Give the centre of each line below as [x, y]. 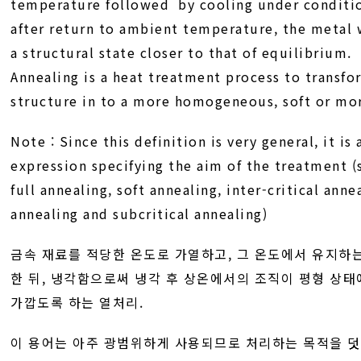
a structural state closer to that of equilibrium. [181, 52]
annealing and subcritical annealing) [139, 214]
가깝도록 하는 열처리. [77, 302]
